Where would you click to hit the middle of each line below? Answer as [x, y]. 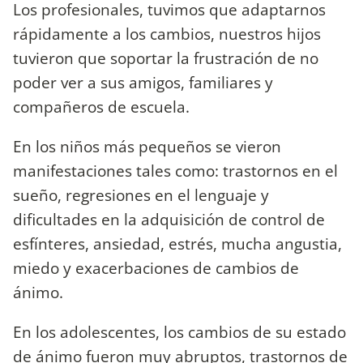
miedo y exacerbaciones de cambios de [156, 268]
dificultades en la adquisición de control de [169, 220]
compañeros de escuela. [101, 107]
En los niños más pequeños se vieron [147, 147]
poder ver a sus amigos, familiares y [143, 83]
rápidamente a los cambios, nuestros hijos [167, 34]
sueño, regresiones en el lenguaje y [141, 195]
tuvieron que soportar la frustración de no [166, 58]
